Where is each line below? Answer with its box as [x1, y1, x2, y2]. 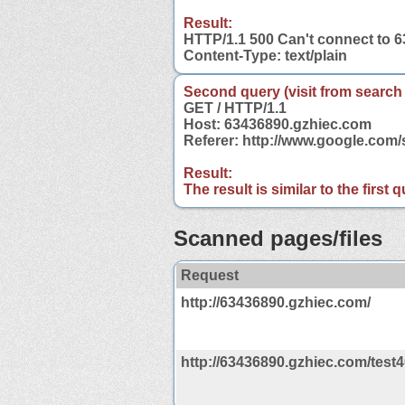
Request [181, 267, 239, 283]
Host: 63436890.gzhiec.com [184, 116, 372, 132]
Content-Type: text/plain [184, 47, 347, 63]
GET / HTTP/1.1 [184, 99, 287, 116]
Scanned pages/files [174, 225, 382, 250]
